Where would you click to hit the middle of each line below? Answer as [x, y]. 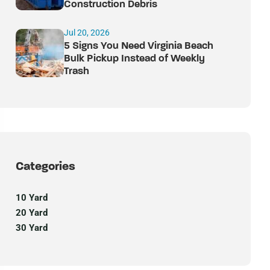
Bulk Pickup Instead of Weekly [134, 59]
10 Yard [32, 198]
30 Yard [32, 228]
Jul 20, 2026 [87, 33]
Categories [46, 167]
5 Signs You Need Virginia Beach [139, 46]
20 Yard [32, 213]
